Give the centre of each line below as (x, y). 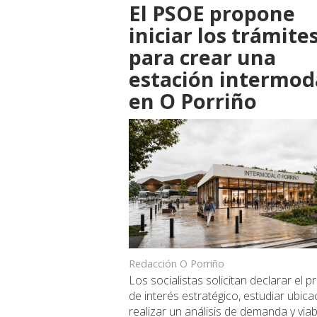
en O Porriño (193, 101)
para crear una (202, 57)
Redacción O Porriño (177, 264)
